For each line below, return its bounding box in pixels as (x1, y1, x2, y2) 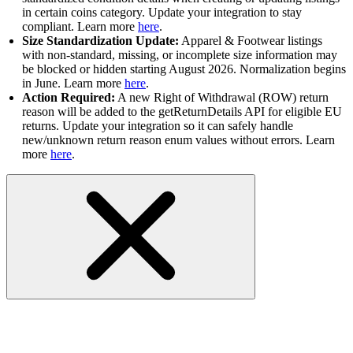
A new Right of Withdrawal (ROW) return (115, 91, 329, 105)
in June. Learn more (22, 76, 124, 91)
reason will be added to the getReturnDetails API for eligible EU (22, 105, 342, 119)
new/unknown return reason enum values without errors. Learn (22, 133, 335, 147)
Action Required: (22, 91, 115, 105)
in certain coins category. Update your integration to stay (22, 6, 302, 20)
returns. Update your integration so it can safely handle (22, 119, 293, 133)
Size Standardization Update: (22, 34, 179, 48)
